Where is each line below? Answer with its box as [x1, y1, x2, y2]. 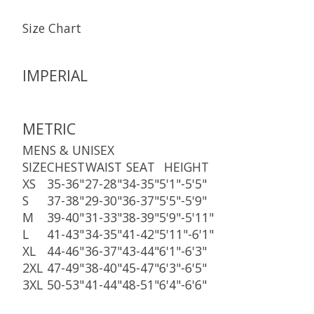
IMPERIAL [22, 65, 88, 86]
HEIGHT [164, 158, 209, 176]
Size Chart [22, 19, 81, 36]
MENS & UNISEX [22, 142, 114, 159]
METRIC [22, 118, 76, 139]
